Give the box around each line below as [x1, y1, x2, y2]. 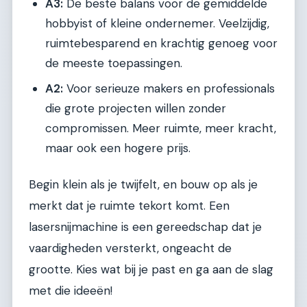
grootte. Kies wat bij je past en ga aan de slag [29, 261, 273, 277]
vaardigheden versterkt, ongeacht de [29, 240, 232, 256]
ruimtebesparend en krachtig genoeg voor [45, 36, 278, 51]
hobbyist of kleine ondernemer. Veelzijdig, [45, 16, 269, 32]
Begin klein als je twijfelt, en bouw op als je [29, 176, 258, 192]
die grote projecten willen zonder [45, 101, 226, 116]
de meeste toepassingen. [45, 56, 182, 71]
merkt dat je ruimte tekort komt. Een [29, 197, 230, 213]
